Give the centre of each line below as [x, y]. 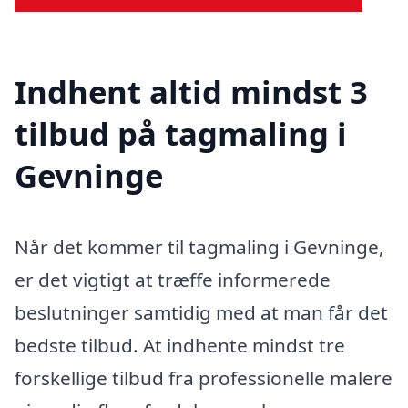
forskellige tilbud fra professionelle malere [204, 377]
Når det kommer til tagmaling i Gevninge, [199, 246]
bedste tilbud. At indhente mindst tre [180, 345]
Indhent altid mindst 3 [191, 91]
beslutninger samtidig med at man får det [201, 312]
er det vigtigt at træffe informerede [173, 279]
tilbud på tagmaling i [181, 133]
